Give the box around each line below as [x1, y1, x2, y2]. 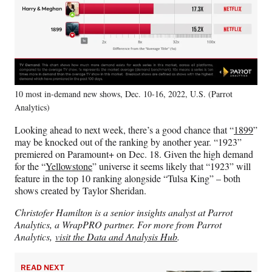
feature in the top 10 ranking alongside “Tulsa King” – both [15, 171, 240, 185]
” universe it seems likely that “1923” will [92, 159, 251, 172]
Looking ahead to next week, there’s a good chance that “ [15, 123, 234, 136]
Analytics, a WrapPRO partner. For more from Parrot [15, 217, 222, 231]
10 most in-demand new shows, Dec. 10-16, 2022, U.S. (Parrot [15, 87, 233, 100]
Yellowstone [46, 159, 92, 172]
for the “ [15, 159, 46, 172]
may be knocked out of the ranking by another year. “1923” [15, 135, 242, 148]
